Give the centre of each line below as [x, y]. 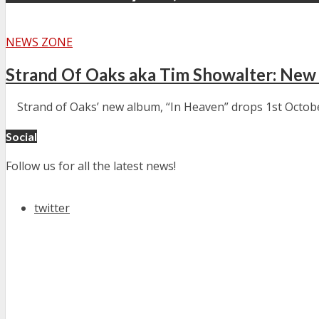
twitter [52, 208]
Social [21, 136]
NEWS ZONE [39, 42]
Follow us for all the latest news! [91, 166]
